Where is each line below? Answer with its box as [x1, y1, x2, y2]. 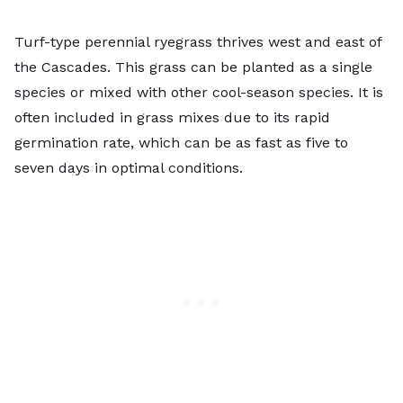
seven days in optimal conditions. [14, 158, 243, 176]
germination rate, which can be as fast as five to [14, 133, 348, 151]
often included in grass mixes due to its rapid [14, 108, 330, 126]
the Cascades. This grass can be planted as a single [14, 58, 372, 76]
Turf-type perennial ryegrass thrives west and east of [14, 32, 381, 50]
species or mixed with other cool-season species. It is [14, 83, 383, 101]
